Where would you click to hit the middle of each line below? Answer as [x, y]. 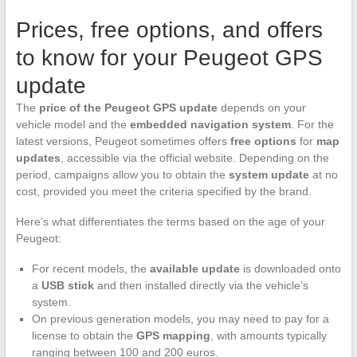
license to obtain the [84, 335]
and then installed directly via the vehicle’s [201, 285]
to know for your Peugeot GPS [169, 57]
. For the [312, 124]
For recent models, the [90, 268]
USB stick [67, 285]
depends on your [261, 107]
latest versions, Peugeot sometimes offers [123, 141]
